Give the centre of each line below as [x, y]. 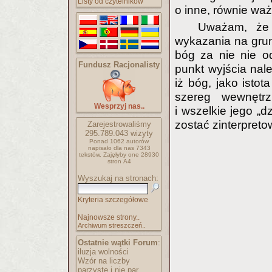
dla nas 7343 [132, 148]
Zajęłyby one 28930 [131, 155]
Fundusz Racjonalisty [119, 65]
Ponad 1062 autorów [119, 141]
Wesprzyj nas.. [119, 106]
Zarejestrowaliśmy [119, 124]
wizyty [141, 133]
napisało [100, 148]
